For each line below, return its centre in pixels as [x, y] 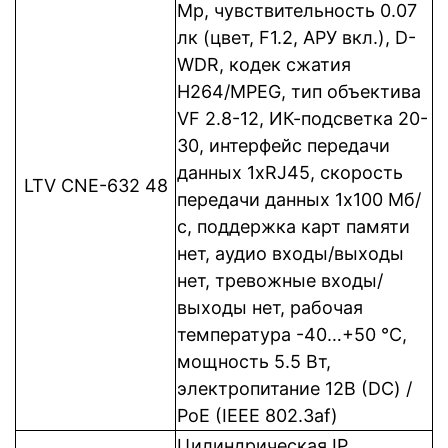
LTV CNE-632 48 [95, 185]
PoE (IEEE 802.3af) [257, 415]
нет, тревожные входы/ [280, 280]
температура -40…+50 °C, [292, 334]
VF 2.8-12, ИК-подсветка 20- [302, 118]
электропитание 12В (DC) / [294, 388]
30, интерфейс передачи [283, 145]
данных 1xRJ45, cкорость [290, 172]
